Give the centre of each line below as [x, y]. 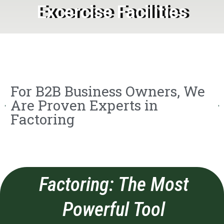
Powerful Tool [114, 210]
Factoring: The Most [114, 185]
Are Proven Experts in [84, 105]
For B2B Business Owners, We [107, 91]
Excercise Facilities [112, 12]
